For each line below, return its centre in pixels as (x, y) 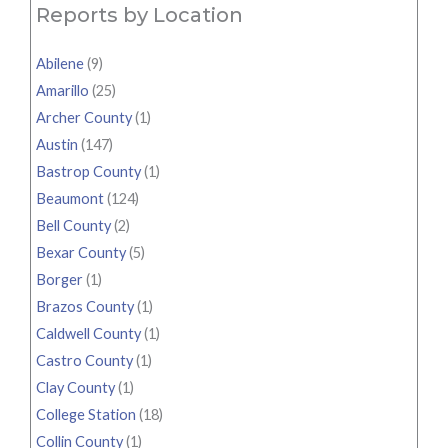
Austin (57, 144)
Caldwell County (88, 333)
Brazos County (85, 306)
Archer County (84, 117)
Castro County (84, 360)
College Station (86, 414)
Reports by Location (139, 14)
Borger (59, 279)
